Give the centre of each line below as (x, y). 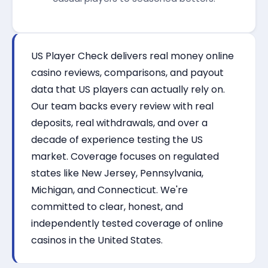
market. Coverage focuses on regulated (125, 156)
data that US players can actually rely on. (128, 89)
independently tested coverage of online (127, 223)
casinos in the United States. (97, 240)
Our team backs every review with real (122, 106)
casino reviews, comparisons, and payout (127, 73)
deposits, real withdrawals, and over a (119, 123)
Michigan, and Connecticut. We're (109, 190)
